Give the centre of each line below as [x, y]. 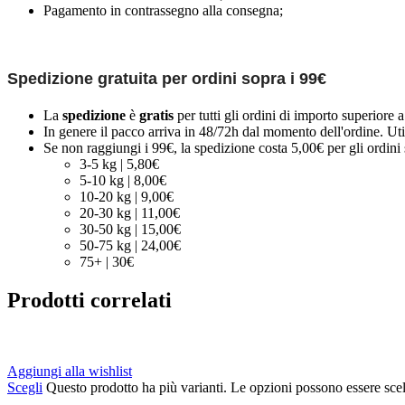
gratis [156, 115]
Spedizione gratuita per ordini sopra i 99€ [167, 78]
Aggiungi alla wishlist [70, 371]
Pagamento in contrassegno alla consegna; [163, 11]
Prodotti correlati [89, 300]
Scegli [25, 387]
